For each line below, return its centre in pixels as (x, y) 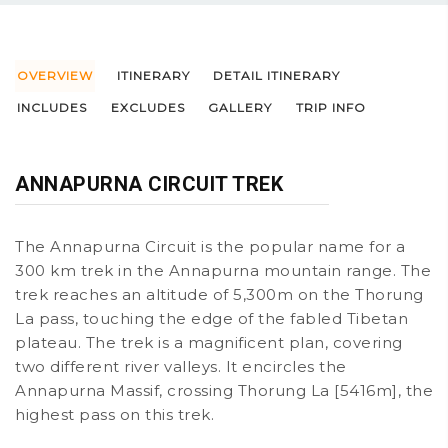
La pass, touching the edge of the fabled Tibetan (211, 318)
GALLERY (240, 107)
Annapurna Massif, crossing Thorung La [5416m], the (224, 390)
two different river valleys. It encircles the (181, 366)
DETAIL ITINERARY (276, 75)
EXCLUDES (147, 107)
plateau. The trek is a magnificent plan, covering (209, 342)
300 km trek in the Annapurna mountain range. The (223, 270)
